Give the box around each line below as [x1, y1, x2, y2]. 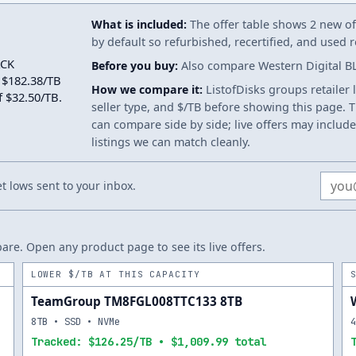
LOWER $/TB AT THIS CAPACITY [30, 269, 200, 280]
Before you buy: [91, 58, 178, 73]
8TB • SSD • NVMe [30, 315, 120, 328]
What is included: [91, 17, 187, 32]
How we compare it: [91, 82, 203, 97]
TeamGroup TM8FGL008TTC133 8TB [30, 293, 242, 309]
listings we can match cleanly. [91, 134, 250, 149]
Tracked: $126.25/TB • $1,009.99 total [30, 335, 266, 349]
